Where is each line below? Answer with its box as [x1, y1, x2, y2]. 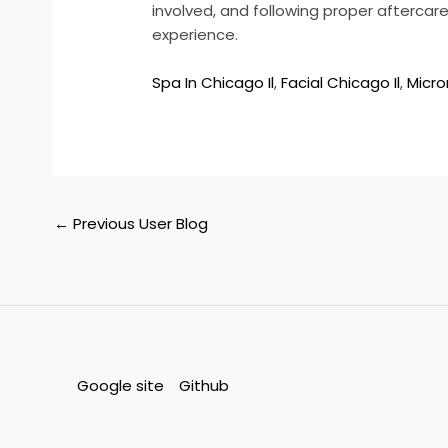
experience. [152, 24, 239, 46]
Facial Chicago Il [281, 72, 401, 94]
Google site [77, 374, 164, 396]
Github [179, 374, 229, 396]
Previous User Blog [69, 212, 208, 234]
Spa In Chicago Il [152, 72, 275, 94]
